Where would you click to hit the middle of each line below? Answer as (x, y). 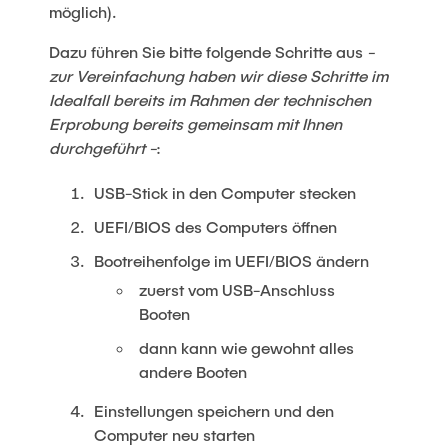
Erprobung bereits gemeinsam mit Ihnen (196, 124)
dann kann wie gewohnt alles (247, 348)
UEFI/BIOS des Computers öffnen (216, 227)
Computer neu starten (175, 435)
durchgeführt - (103, 148)
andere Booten (193, 372)
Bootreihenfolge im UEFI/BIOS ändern (232, 261)
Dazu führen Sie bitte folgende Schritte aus (208, 52)
